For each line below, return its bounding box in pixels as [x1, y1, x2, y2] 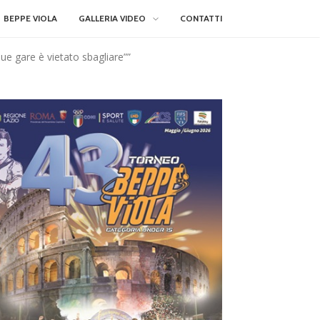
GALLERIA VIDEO [79, 13, 146, 24]
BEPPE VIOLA [4, 13, 57, 24]
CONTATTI [180, 13, 222, 24]
